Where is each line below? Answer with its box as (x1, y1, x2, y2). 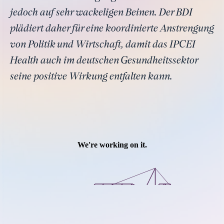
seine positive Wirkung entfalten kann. (10, 72, 172, 82)
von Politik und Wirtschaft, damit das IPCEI (10, 40, 195, 50)
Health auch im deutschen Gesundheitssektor (10, 56, 198, 66)
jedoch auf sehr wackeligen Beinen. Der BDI (10, 8, 192, 18)
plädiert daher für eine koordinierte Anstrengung (10, 24, 214, 34)
